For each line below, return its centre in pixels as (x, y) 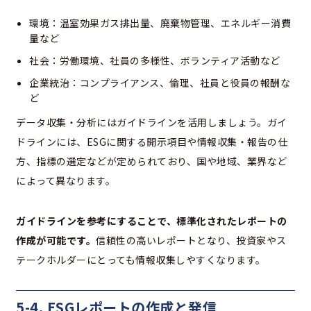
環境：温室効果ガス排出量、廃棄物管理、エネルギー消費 (160, 23)
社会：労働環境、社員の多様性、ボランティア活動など (155, 61)
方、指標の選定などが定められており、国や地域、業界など (152, 161)
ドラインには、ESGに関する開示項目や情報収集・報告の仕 (152, 142)
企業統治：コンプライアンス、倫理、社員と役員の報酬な (160, 83)
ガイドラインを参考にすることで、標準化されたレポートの (152, 221)
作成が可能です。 (56, 241)
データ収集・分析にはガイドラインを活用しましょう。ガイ (152, 123)
